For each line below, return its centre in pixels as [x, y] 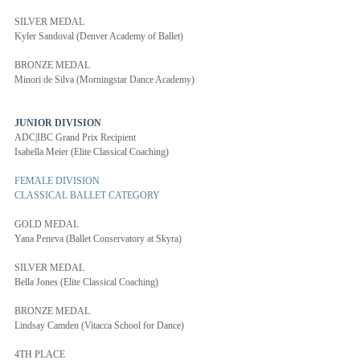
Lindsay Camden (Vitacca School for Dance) [99, 325]
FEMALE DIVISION [57, 181]
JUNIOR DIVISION [59, 123]
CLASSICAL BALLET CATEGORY [87, 195]
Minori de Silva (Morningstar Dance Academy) [104, 80]
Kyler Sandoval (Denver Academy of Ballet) [99, 36]
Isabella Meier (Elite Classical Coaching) [92, 152]
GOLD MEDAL [47, 224]
